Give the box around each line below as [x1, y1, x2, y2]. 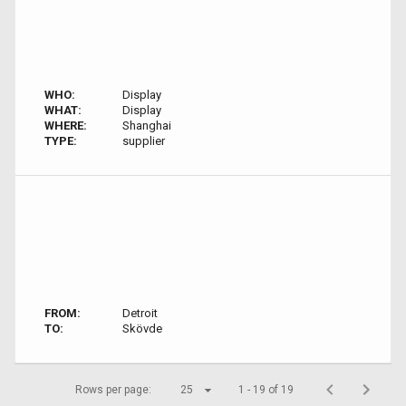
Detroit [121, 306, 158, 320]
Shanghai [121, 119, 171, 132]
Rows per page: [75, 383, 151, 396]
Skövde [121, 322, 162, 335]
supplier [121, 134, 165, 148]
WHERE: [44, 119, 87, 132]
